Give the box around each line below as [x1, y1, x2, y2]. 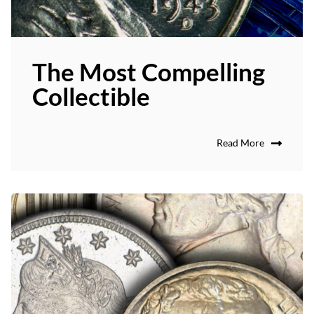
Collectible [32, 81, 150, 111]
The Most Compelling [32, 57, 265, 87]
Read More [217, 137, 264, 149]
